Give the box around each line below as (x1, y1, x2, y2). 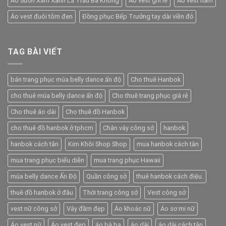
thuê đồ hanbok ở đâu (11, 189, 73, 197)
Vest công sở (147, 189, 186, 197)
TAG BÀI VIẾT (8, 46, 63, 56)
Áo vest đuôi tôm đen (11, 12, 73, 20)
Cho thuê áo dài (11, 108, 56, 116)
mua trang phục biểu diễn (11, 156, 84, 164)
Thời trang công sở (83, 189, 138, 197)
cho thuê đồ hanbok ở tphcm (11, 124, 93, 132)
